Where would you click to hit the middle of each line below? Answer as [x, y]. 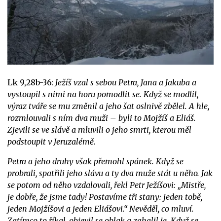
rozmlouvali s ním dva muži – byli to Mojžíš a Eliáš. [102, 118]
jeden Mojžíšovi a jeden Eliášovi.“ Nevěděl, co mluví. [101, 208]
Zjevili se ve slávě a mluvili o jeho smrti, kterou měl [99, 129]
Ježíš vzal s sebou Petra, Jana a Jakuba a [126, 82]
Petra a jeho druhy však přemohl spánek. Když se [95, 161]
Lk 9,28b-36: [31, 82]
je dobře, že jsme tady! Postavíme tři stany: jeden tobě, [105, 197]
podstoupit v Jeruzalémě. [52, 141]
